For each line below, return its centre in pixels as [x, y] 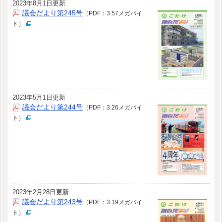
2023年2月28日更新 [41, 192]
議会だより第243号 [53, 202]
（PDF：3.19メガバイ [113, 202]
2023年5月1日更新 [39, 97]
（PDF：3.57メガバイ [113, 13]
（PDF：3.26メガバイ [113, 108]
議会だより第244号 [53, 107]
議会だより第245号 [53, 13]
